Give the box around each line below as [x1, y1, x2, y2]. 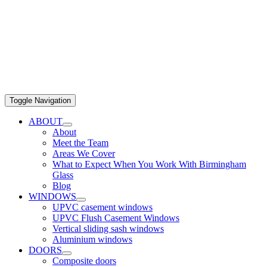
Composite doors [52, 256, 116, 266]
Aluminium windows [52, 234, 132, 244]
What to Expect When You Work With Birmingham [52, 159, 246, 169]
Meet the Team [52, 138, 108, 148]
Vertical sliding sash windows [52, 223, 164, 234]
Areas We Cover [52, 148, 115, 159]
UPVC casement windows [52, 202, 153, 212]
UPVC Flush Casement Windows [52, 213, 179, 223]
